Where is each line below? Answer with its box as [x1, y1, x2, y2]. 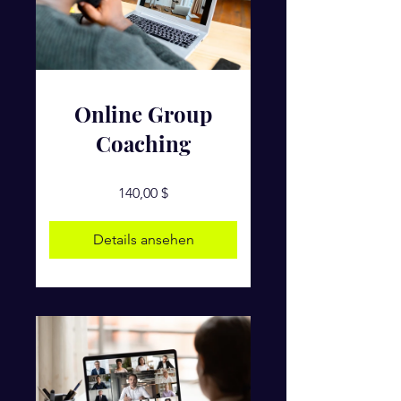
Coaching [96, 129, 191, 158]
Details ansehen [92, 231, 194, 248]
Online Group [74, 99, 212, 128]
